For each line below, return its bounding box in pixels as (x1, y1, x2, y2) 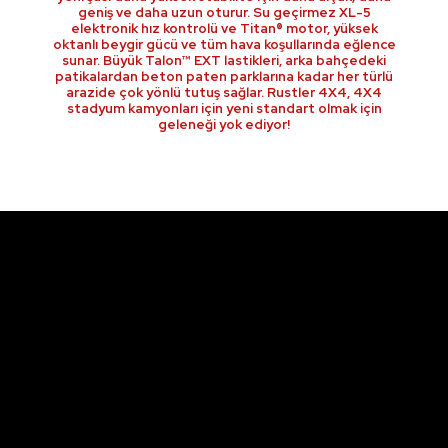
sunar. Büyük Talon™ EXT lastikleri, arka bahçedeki (62, 52, 386, 70)
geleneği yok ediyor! (158, 116, 290, 134)
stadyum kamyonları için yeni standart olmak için (66, 100, 382, 118)
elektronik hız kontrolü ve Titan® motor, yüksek (70, 20, 378, 38)
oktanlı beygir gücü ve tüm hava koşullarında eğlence (52, 36, 396, 54)
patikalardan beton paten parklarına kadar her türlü (55, 68, 393, 86)
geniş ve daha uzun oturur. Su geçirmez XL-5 (77, 4, 371, 22)
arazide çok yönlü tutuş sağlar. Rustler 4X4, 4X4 (66, 84, 382, 102)
